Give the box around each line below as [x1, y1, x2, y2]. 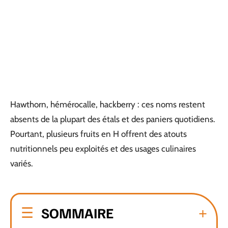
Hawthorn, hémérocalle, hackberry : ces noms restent [10, 99, 205, 109]
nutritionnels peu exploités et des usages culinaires [10, 144, 196, 154]
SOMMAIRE [41, 203, 113, 221]
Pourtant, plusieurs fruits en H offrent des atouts [10, 129, 187, 139]
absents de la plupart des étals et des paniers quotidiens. [10, 114, 215, 124]
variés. [10, 158, 33, 168]
